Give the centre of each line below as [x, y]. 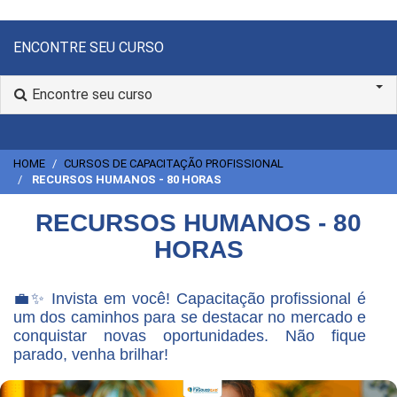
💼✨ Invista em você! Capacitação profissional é [190, 299]
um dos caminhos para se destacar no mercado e [190, 318]
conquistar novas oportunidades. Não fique [190, 336]
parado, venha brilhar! [91, 355]
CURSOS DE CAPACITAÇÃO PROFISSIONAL [174, 164]
